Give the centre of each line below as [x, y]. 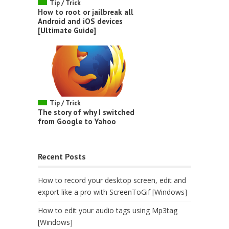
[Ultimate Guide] [67, 30]
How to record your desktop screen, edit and [112, 180]
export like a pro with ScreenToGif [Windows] [112, 192]
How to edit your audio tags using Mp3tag [108, 210]
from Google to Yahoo [77, 121]
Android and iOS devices [80, 21]
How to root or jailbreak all [86, 12]
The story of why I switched [86, 112]
